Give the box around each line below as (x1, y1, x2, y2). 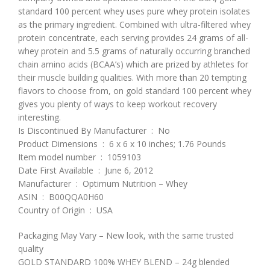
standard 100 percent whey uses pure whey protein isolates (18, 5, 250, 17)
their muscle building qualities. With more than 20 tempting (18, 71, 246, 83)
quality (18, 242, 43, 254)
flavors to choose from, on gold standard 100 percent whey (18, 84, 251, 96)
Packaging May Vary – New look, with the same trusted (18, 229, 234, 241)
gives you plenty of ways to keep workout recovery (18, 98, 217, 110)
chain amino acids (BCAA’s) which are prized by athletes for (18, 58, 248, 70)
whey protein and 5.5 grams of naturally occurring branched (18, 45, 250, 57)
